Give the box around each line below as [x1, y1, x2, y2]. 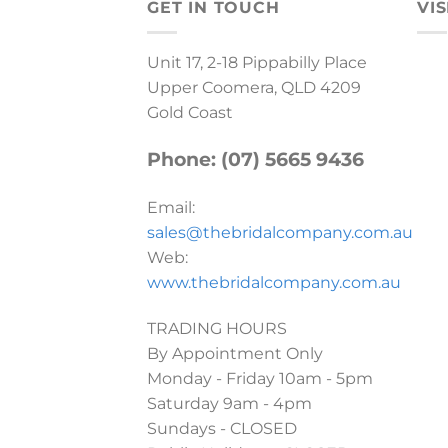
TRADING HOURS [147, 318, 287, 338]
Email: [147, 198, 195, 218]
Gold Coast [147, 102, 233, 122]
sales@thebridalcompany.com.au [147, 223, 413, 243]
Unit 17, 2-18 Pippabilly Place [147, 52, 367, 72]
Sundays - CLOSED [147, 418, 297, 438]
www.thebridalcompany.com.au [147, 273, 401, 293]
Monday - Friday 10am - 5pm [147, 368, 373, 388]
